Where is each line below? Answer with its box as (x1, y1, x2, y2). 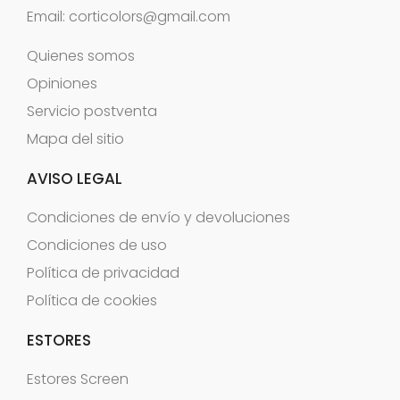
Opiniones (27, 72, 97, 94)
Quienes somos (27, 45, 135, 66)
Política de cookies (27, 289, 157, 311)
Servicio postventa (27, 100, 157, 121)
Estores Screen (27, 368, 129, 389)
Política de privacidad (27, 262, 179, 283)
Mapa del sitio (27, 128, 124, 149)
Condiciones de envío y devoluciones (27, 206, 290, 228)
